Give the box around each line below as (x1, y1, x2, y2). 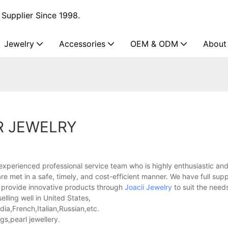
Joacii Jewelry (125, 183, 172, 192)
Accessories (59, 39, 105, 49)
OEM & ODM (130, 39, 178, 49)
